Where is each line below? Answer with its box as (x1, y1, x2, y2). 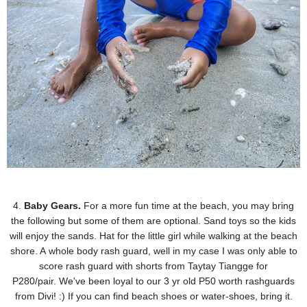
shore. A (10, 245, 49, 256)
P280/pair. (12, 275, 59, 286)
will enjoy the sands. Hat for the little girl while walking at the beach (10, 230, 297, 241)
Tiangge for (219, 260, 268, 271)
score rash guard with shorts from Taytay (39, 260, 219, 271)
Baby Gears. (24, 199, 81, 211)
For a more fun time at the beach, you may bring (81, 199, 294, 211)
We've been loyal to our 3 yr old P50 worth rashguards (59, 275, 295, 286)
